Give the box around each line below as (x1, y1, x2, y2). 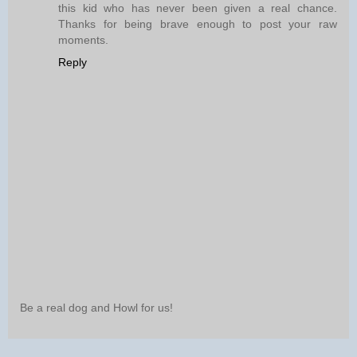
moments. (58, 33, 108, 47)
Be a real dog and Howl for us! (20, 301, 173, 314)
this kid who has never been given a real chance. (58, 2, 337, 15)
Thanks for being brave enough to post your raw (58, 18, 337, 31)
